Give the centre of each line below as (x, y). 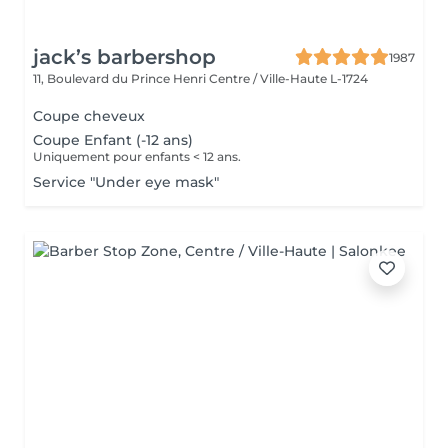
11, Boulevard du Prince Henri (121, 78)
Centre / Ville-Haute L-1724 (288, 78)
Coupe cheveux (89, 116)
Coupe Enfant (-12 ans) (113, 140)
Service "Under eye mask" (126, 182)
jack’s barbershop (124, 57)
